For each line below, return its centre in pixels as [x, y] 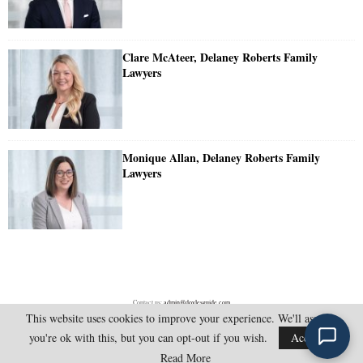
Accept [306, 337]
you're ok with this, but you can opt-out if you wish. [149, 337]
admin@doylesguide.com [197, 303]
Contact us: [148, 303]
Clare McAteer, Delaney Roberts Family [220, 58]
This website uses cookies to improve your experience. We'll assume [181, 318]
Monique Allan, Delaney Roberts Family [222, 158]
